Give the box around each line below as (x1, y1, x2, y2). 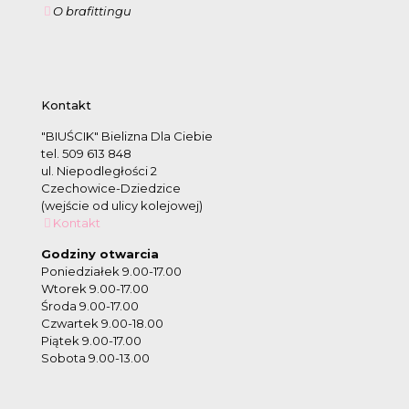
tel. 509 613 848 (41, 146, 131, 161)
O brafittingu (53, 4, 131, 18)
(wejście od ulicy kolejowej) (41, 198, 203, 213)
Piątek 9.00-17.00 (41, 333, 142, 348)
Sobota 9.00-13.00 (41, 351, 150, 365)
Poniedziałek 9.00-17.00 (41, 264, 182, 278)
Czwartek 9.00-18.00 (41, 316, 163, 330)
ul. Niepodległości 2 (41, 163, 157, 178)
